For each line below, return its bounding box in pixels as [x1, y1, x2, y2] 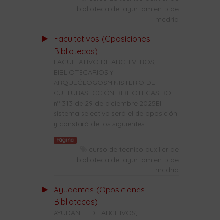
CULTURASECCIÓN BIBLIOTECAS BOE [53, 88, 175, 97]
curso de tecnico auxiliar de [89, 144, 179, 154]
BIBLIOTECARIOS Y [53, 67, 113, 77]
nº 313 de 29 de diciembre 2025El [53, 98, 161, 108]
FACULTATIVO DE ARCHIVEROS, [53, 57, 156, 66]
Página [56, 136, 74, 143]
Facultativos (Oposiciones [53, 33, 150, 44]
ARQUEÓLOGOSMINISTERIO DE [53, 78, 155, 87]
